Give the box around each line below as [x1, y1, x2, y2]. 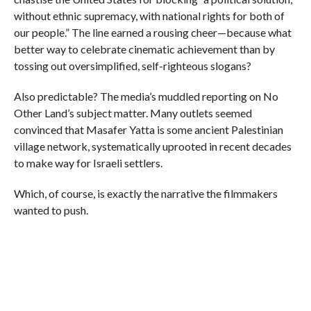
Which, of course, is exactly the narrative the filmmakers [13, 187, 278, 201]
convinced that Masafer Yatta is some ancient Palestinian [13, 123, 283, 137]
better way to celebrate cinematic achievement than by [13, 42, 275, 56]
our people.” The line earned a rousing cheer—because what [13, 26, 292, 40]
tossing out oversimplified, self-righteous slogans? [13, 59, 251, 73]
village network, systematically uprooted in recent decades [13, 140, 292, 153]
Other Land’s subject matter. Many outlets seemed [13, 106, 252, 120]
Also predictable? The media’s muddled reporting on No [13, 90, 278, 103]
